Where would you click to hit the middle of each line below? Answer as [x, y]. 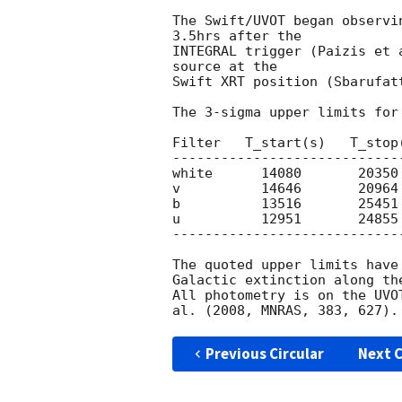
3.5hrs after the [237, 36]
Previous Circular [264, 354]
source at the [225, 67]
